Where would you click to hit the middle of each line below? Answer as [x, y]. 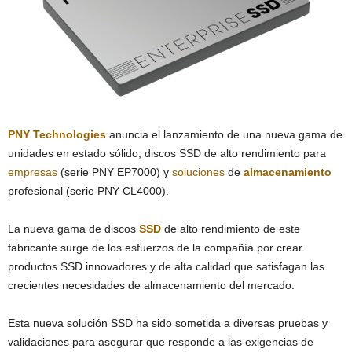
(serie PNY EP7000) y [115, 172]
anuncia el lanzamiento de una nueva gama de [224, 134]
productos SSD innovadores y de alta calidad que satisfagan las [166, 266]
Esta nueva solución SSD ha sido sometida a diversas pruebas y [168, 323]
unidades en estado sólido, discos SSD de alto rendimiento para [167, 153]
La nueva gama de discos [73, 229]
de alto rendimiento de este [231, 229]
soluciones [198, 172]
